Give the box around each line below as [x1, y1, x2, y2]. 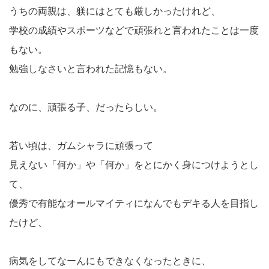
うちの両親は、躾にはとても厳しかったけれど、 [9, 5, 220, 16]
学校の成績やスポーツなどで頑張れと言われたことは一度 [9, 25, 259, 35]
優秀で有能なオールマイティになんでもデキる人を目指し [9, 198, 259, 208]
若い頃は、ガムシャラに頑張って [9, 140, 153, 151]
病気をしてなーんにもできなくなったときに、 [9, 255, 211, 266]
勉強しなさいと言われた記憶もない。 [9, 63, 172, 74]
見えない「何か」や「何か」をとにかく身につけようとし [9, 159, 259, 170]
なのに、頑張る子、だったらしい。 [9, 101, 163, 112]
